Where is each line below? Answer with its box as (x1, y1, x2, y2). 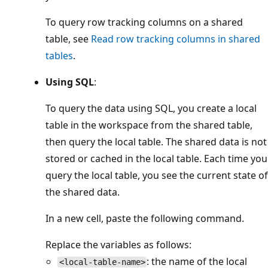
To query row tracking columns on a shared (45, 16, 243, 29)
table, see (45, 32, 91, 46)
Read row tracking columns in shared (91, 32, 260, 46)
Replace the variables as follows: (45, 238, 191, 252)
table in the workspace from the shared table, (45, 118, 252, 132)
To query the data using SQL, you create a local (45, 102, 257, 115)
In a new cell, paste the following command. (45, 212, 244, 226)
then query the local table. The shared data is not (45, 135, 267, 149)
